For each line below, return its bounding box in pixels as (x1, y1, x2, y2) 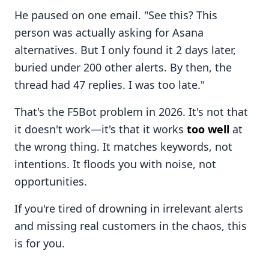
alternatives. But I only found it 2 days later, (14, 43, 236, 57)
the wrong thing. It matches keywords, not (14, 139, 232, 154)
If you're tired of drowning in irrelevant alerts (14, 201, 243, 216)
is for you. (14, 236, 65, 250)
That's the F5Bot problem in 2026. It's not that (14, 104, 248, 119)
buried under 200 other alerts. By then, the (14, 60, 232, 74)
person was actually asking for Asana (14, 25, 204, 40)
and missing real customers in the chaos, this (14, 219, 247, 233)
